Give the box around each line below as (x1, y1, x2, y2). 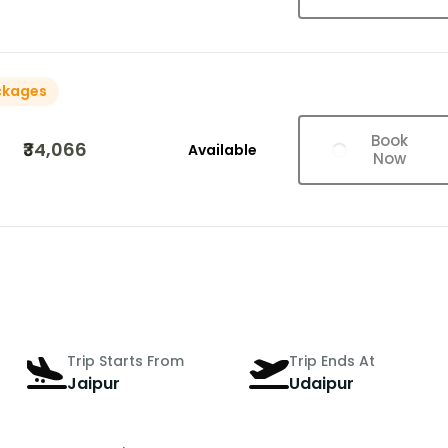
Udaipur (289, 371, 355, 395)
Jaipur (67, 371, 121, 395)
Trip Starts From (67, 350, 185, 371)
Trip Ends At (289, 350, 376, 371)
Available (187, 140, 257, 161)
